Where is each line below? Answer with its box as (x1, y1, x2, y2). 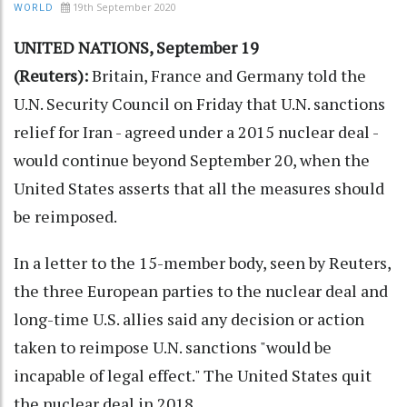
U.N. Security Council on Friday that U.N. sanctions (14, 92, 385, 114)
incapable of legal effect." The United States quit (14, 363, 372, 386)
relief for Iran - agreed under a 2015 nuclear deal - (14, 120, 378, 143)
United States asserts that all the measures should (14, 176, 384, 199)
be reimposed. (14, 204, 117, 227)
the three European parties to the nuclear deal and (14, 279, 388, 302)
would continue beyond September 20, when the (14, 148, 370, 171)
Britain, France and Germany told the (88, 64, 366, 86)
